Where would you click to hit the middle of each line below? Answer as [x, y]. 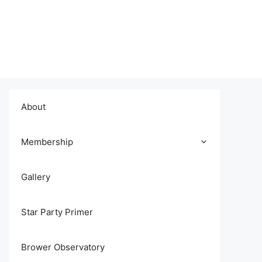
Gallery [36, 177]
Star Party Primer [57, 212]
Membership [47, 142]
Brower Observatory [63, 247]
